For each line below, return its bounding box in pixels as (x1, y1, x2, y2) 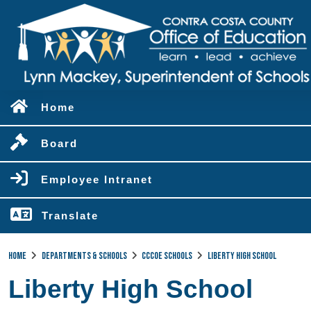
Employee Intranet (41, 174, 153, 185)
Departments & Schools (41, 250, 127, 262)
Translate (42, 210, 99, 221)
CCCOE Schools (142, 250, 192, 262)
